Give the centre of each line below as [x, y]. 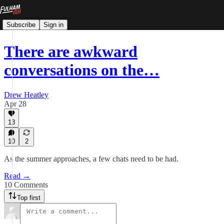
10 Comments [26, 185]
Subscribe [21, 24]
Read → [17, 176]
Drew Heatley [26, 94]
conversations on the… [82, 70]
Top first [29, 198]
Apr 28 [15, 103]
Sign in [53, 24]
